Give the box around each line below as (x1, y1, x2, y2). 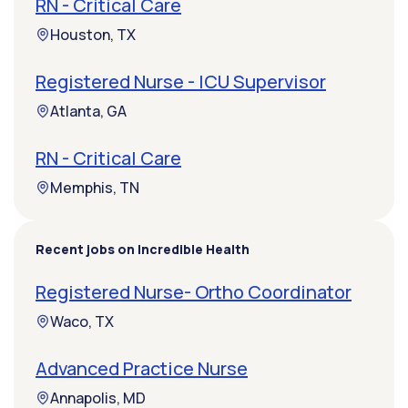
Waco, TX (50, 311, 114, 332)
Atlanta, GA (50, 101, 127, 122)
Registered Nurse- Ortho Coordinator (36, 280, 352, 305)
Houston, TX (50, 25, 136, 46)
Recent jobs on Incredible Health (36, 240, 250, 259)
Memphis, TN (50, 178, 139, 199)
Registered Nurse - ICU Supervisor (36, 69, 326, 95)
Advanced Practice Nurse (36, 356, 248, 382)
